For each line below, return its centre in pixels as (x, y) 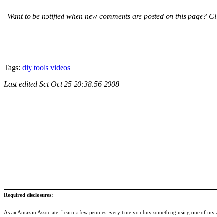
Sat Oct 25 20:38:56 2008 (79, 84)
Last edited (22, 84)
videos (60, 67)
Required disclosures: (29, 194)
